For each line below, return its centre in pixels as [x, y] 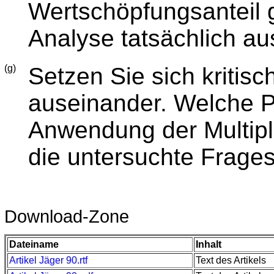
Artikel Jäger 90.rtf [48, 260]
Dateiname [34, 244]
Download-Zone [66, 216]
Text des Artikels [231, 260]
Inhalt [208, 244]
